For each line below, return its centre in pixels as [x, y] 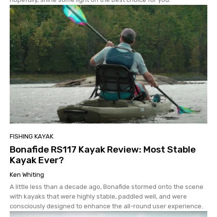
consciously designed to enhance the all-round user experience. [106, 206]
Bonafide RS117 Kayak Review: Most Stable [103, 149]
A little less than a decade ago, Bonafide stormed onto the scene [107, 186]
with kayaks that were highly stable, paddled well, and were [98, 196]
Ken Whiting [27, 174]
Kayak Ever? [37, 160]
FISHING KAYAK [31, 136]
